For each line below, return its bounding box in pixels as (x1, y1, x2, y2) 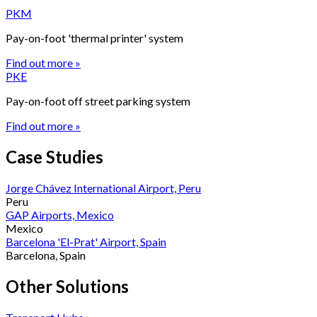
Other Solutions (6, 276, 129, 297)
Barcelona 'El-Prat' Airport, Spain (6, 235, 166, 249)
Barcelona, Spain (6, 248, 86, 263)
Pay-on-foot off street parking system (6, 94, 190, 108)
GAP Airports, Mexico (6, 208, 114, 222)
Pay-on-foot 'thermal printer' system (6, 31, 183, 45)
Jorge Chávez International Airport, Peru (6, 181, 201, 195)
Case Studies (6, 146, 103, 168)
